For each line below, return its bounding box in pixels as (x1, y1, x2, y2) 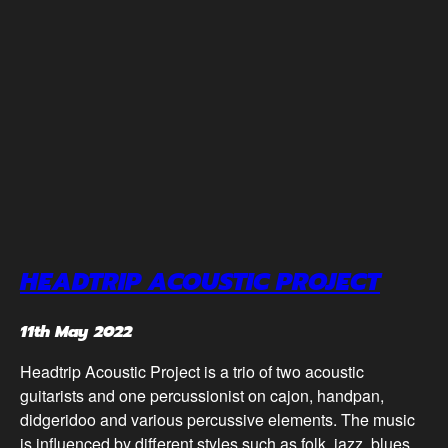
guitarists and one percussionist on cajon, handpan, (20, 384, 384, 408)
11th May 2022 (20, 320, 132, 345)
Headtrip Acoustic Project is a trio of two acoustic (20, 360, 364, 384)
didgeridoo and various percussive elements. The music (20, 408, 415, 432)
